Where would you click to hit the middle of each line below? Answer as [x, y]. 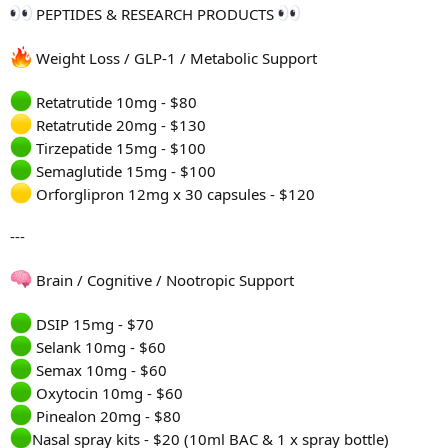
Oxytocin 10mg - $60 [107, 393]
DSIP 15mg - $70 [93, 324]
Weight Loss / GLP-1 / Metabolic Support [174, 58]
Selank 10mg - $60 [99, 347]
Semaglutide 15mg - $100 [124, 171]
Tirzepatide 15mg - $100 [119, 148]
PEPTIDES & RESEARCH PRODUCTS [155, 14]
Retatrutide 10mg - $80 [114, 102]
